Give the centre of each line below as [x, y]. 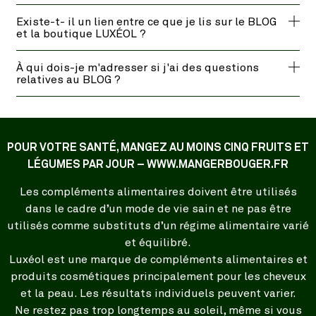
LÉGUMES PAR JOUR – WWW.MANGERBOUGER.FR [158, 165]
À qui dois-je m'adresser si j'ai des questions [137, 68]
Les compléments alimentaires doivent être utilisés [158, 192]
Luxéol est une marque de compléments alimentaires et [158, 259]
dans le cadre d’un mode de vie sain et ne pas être [158, 208]
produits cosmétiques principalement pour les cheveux [158, 276]
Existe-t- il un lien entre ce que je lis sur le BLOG [146, 22]
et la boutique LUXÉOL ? [81, 34]
